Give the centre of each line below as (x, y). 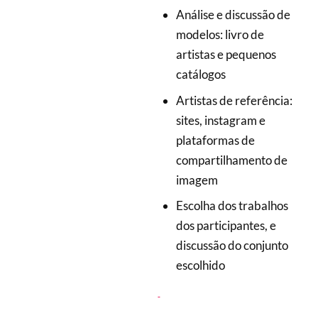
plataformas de (215, 140)
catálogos (201, 75)
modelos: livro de (220, 35)
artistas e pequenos (226, 55)
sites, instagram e (220, 120)
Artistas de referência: (234, 100)
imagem (197, 180)
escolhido (200, 265)
